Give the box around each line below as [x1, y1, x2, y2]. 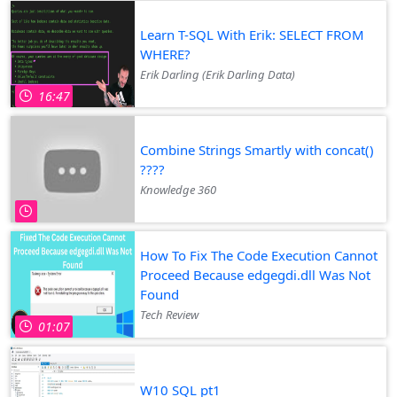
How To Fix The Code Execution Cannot [140, 245, 378, 264]
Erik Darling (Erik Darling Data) [140, 66, 295, 82]
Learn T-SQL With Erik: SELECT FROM [140, 25, 364, 43]
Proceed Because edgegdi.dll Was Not [140, 265, 370, 284]
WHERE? [140, 44, 191, 63]
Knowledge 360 [140, 181, 216, 198]
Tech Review [140, 306, 198, 323]
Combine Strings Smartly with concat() [140, 140, 374, 159]
